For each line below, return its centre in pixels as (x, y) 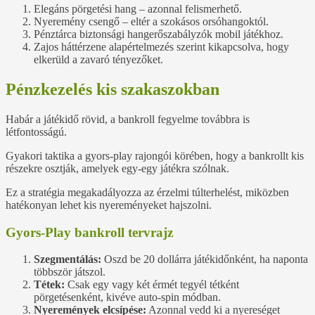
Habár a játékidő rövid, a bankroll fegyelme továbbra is (128, 119)
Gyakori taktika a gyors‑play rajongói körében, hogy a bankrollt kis (155, 155)
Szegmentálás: (67, 259)
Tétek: (49, 285)
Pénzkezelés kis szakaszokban (112, 89)
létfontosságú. (36, 131)
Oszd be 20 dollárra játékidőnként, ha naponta (205, 259)
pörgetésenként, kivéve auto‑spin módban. (127, 297)
